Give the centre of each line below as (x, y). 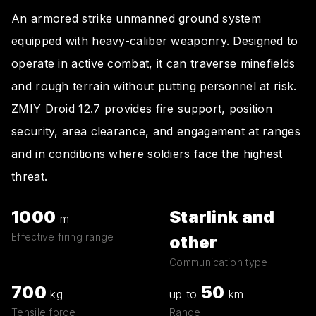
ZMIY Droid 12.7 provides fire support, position (142, 108)
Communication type (219, 262)
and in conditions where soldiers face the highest (147, 153)
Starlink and (222, 217)
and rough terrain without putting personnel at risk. (154, 86)
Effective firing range (63, 236)
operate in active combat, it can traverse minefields (153, 63)
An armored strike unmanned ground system (136, 18)
